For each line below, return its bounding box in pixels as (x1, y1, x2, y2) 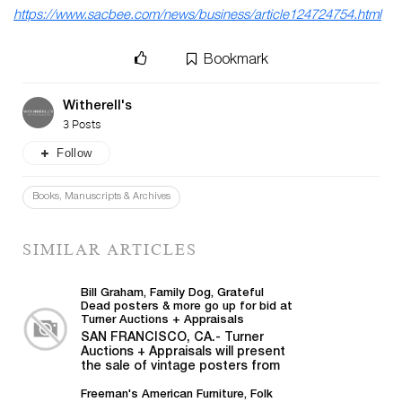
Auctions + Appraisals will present (81, 345, 285, 359)
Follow (57, 145, 92, 160)
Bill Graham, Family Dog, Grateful (81, 287, 264, 300)
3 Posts (63, 115, 101, 132)
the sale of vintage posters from (81, 360, 280, 373)
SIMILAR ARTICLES (22, 240, 197, 258)
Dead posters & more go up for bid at (81, 301, 293, 313)
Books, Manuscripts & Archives (32, 191, 170, 202)
